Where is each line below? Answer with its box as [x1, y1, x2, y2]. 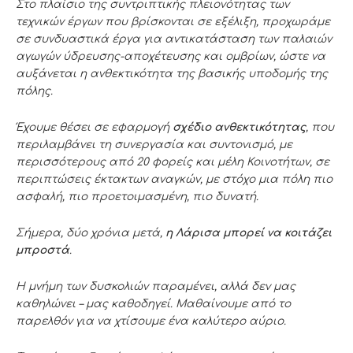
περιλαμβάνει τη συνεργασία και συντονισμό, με [16, 138, 292, 150]
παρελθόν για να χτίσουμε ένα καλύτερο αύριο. [16, 314, 286, 327]
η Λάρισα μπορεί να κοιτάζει [165, 226, 332, 239]
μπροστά [16, 243, 69, 256]
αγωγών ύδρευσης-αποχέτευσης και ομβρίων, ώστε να [16, 50, 325, 63]
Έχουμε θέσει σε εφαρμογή [16, 121, 173, 133]
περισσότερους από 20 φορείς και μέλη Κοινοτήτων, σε [16, 155, 329, 168]
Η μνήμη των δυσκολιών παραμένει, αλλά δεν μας [16, 280, 295, 292]
